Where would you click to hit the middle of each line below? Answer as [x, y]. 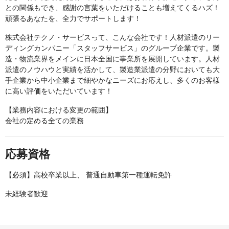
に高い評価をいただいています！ [59, 91]
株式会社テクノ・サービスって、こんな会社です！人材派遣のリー [112, 37]
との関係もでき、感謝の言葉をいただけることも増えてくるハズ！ [112, 8]
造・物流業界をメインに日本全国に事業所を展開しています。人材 [112, 59]
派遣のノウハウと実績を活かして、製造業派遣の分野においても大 [112, 70]
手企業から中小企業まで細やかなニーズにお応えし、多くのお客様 [112, 80]
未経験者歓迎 [27, 194]
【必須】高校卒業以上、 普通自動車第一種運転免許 [88, 175]
